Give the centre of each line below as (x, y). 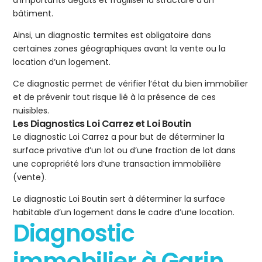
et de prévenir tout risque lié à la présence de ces (115, 97)
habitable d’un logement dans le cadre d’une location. (124, 213)
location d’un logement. (62, 62)
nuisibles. (31, 111)
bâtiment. (33, 14)
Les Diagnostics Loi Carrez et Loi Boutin (102, 124)
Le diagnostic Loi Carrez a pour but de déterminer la (119, 137)
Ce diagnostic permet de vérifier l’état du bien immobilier (131, 84)
